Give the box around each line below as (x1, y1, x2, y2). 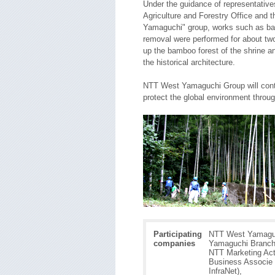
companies (153, 239, 195, 248)
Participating (153, 230, 202, 239)
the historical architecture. (143, 58, 235, 67)
